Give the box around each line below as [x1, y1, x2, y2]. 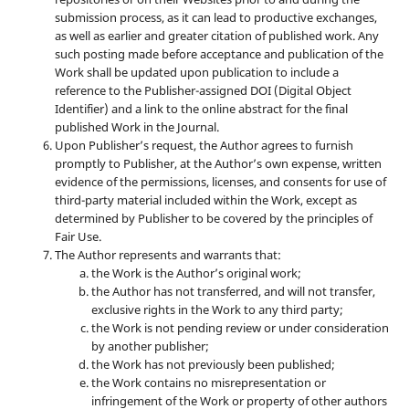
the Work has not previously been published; [90, 356, 335, 373]
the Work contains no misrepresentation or [90, 374, 326, 392]
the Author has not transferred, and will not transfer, [90, 283, 375, 300]
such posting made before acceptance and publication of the [54, 46, 383, 63]
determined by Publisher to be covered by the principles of [54, 210, 372, 227]
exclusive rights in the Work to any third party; [90, 301, 343, 319]
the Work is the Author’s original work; [90, 265, 301, 282]
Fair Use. [54, 228, 101, 246]
